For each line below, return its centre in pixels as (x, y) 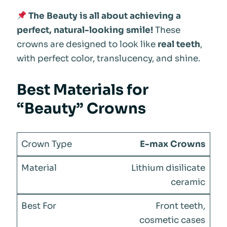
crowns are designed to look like (87, 44)
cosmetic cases (173, 220)
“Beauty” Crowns (81, 108)
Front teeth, (181, 206)
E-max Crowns (173, 144)
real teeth (179, 44)
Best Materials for (82, 89)
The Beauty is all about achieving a (104, 16)
